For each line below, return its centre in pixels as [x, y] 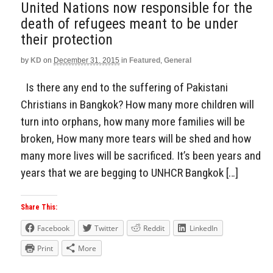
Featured [145, 60]
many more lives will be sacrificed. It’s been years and [141, 155]
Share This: [39, 207]
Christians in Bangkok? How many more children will [137, 104]
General [178, 60]
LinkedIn [204, 229]
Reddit [154, 229]
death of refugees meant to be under [129, 23]
